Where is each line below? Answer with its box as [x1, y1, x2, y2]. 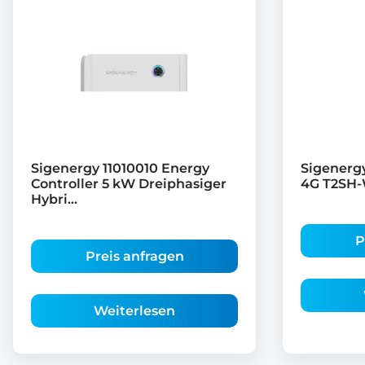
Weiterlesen [94, 302, 175, 319]
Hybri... [31, 191, 77, 207]
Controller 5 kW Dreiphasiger [31, 175, 226, 191]
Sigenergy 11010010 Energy [31, 160, 209, 176]
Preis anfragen [85, 248, 184, 264]
